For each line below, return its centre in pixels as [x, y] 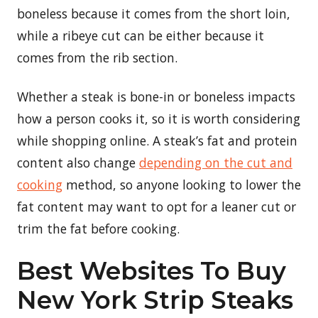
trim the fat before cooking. [98, 228]
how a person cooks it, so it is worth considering [159, 118]
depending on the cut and [216, 162]
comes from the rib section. [97, 57]
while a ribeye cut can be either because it [141, 35]
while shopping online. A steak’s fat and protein [157, 140]
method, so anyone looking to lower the [182, 184]
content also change [78, 162]
